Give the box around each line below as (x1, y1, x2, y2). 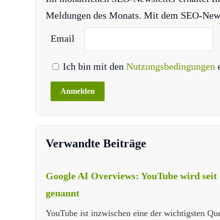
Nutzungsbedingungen (126, 61, 218, 72)
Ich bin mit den (60, 61, 126, 72)
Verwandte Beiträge (46, 137, 146, 150)
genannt (46, 188, 80, 199)
